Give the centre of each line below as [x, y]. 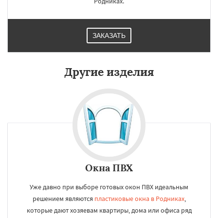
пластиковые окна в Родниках [139, 199]
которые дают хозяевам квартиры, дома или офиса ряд [109, 210]
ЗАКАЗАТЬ [109, 36]
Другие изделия [109, 72]
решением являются [63, 199]
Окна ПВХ [109, 168]
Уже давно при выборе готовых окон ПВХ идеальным [109, 187]
